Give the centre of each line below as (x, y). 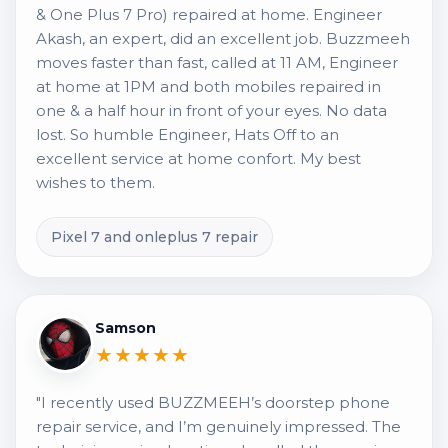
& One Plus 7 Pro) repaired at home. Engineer (209, 14)
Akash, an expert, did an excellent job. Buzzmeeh (223, 38)
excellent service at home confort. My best (198, 158)
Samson (125, 328)
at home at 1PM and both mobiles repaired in (208, 86)
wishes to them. (95, 182)
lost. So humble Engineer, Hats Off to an (187, 134)
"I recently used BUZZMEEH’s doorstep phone (213, 402)
